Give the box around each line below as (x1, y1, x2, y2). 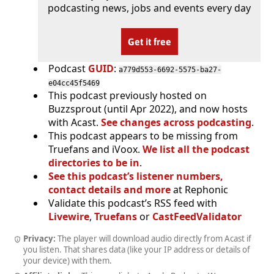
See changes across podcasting (101, 115, 251, 129)
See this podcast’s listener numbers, (48, 169, 223, 183)
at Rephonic (171, 182, 228, 196)
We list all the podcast (143, 142, 250, 156)
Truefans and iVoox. (48, 142, 143, 156)
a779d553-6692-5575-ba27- (119, 65, 221, 74)
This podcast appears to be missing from (48, 128, 238, 143)
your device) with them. (23, 254, 112, 266)
